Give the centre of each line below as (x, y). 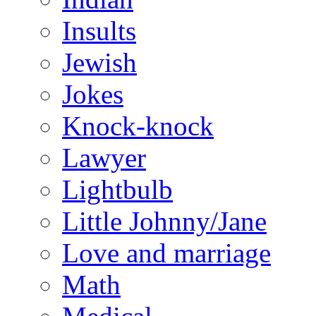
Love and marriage (166, 253)
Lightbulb (117, 190)
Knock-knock (138, 126)
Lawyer (104, 158)
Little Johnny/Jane (164, 221)
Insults (99, 31)
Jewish (99, 63)
